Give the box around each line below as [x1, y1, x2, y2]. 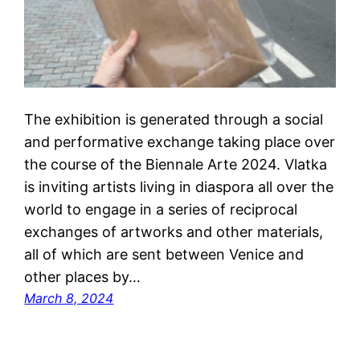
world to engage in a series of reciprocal [24, 200, 298, 218]
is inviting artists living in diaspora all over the [24, 178, 334, 195]
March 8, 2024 [24, 289, 114, 306]
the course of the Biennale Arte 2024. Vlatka [24, 155, 328, 173]
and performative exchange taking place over [24, 133, 336, 150]
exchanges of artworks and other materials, [24, 223, 324, 240]
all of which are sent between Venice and [24, 245, 305, 263]
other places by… [24, 268, 141, 285]
